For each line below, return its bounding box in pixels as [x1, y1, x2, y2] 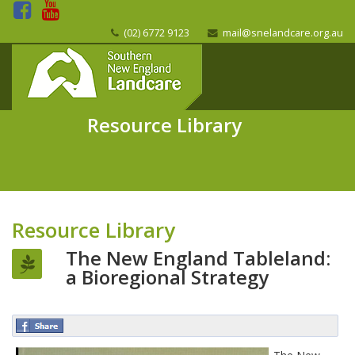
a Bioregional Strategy [66, 264, 269, 290]
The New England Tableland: [66, 245, 330, 271]
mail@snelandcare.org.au [220, 26, 343, 40]
